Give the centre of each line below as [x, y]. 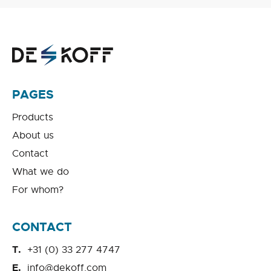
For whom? [38, 190]
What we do [41, 172]
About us [33, 136]
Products [33, 118]
